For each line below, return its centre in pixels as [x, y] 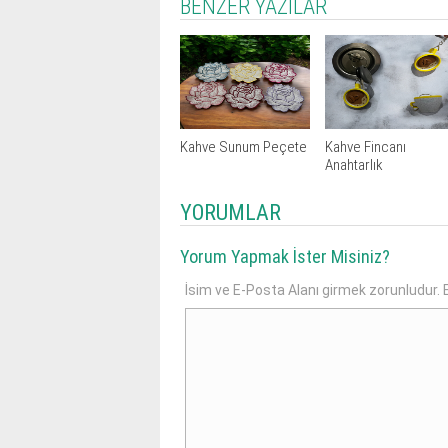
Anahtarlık [354, 165]
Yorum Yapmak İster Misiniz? [285, 256]
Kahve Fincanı [365, 147]
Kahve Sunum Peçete [243, 147]
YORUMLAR [230, 212]
